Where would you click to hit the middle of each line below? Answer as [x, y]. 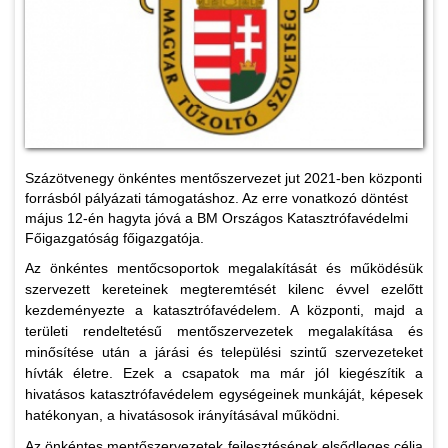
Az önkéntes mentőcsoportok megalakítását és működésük [224, 268]
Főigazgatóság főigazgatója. [114, 238]
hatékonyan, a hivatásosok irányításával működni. [184, 415]
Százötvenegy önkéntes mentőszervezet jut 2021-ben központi [223, 178]
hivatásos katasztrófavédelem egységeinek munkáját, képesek [224, 394]
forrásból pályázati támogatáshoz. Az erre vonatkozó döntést [216, 198]
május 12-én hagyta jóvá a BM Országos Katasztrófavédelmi [216, 218]
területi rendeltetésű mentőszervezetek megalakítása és [224, 331]
